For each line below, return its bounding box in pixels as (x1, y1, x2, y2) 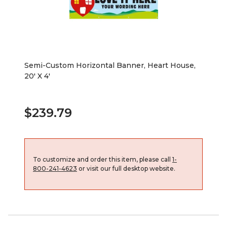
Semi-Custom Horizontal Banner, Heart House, (24, 60, 196, 70)
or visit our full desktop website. (77, 164, 175, 172)
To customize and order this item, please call (33, 155, 172, 163)
